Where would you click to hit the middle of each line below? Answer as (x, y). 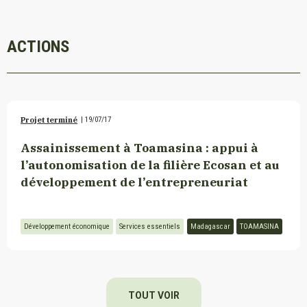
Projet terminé (49, 120)
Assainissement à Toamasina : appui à (139, 148)
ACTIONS (38, 47)
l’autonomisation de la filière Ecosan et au (150, 165)
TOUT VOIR (153, 295)
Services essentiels (150, 226)
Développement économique (67, 226)
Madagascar (210, 226)
